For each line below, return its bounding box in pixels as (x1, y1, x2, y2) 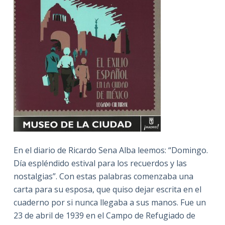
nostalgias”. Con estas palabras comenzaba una (13, 170, 193, 182)
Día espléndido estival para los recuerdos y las (13, 157, 187, 169)
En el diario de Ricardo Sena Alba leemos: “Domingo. (13, 144, 208, 156)
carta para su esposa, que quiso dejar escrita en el (13, 183, 201, 195)
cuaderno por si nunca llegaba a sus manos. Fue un (13, 196, 206, 208)
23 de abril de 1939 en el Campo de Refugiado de (13, 209, 195, 221)
